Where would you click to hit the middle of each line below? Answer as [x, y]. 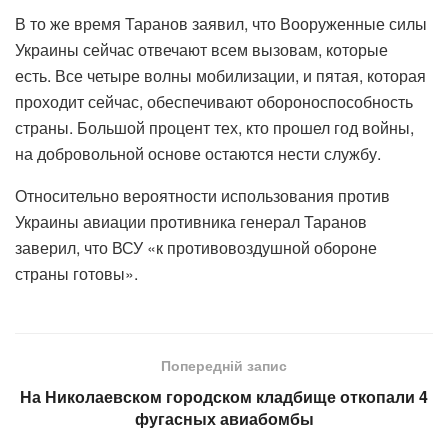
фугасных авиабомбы [224, 418]
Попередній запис [224, 364]
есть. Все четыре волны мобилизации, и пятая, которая [220, 75]
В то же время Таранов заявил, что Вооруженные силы [221, 23]
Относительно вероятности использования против [202, 195]
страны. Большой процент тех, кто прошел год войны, [214, 127]
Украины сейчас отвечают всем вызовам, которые [201, 49]
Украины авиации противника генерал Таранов [191, 221]
